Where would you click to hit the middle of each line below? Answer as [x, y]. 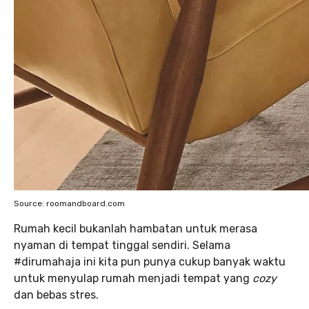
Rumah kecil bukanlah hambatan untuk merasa [136, 229]
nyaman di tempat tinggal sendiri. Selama [122, 245]
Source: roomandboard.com [69, 203]
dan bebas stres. [56, 295]
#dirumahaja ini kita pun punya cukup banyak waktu [150, 262]
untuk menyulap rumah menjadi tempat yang [133, 278]
